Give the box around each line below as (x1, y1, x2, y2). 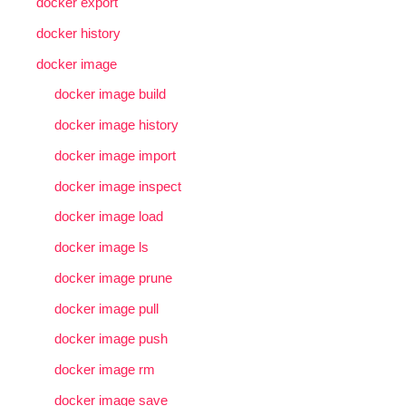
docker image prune (54, 269, 172, 285)
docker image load (54, 208, 163, 225)
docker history (36, 24, 121, 41)
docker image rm (54, 362, 155, 378)
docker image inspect (54, 178, 181, 194)
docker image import (54, 147, 176, 163)
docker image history (54, 117, 179, 133)
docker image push (54, 331, 168, 347)
